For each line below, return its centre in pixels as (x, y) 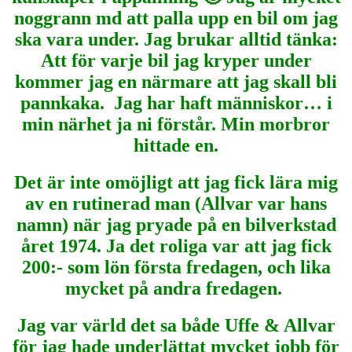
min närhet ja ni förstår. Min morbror (176, 124)
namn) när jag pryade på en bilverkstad (176, 224)
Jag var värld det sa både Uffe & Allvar (176, 325)
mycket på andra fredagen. (176, 288)
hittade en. (176, 145)
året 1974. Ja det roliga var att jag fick (176, 246)
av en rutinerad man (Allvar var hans (176, 203)
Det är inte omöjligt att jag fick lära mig (176, 182)
